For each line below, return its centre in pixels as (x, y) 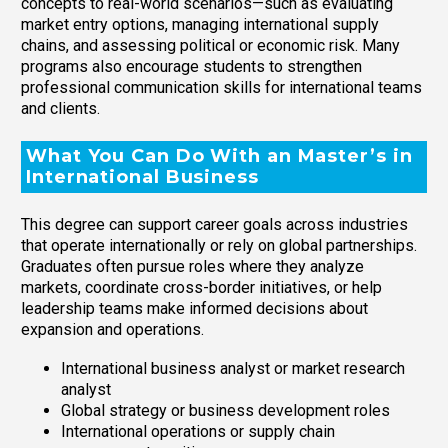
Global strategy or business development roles (225, 410)
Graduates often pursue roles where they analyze (192, 267)
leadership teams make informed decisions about (194, 309)
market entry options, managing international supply (200, 24)
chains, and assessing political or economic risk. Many (210, 45)
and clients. (60, 108)
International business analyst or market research (233, 368)
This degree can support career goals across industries (214, 225)
